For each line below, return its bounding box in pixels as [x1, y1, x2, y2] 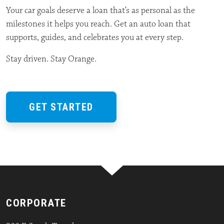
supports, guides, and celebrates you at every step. [6, 31, 185, 43]
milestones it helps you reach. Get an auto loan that [6, 18, 190, 29]
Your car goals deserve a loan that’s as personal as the [6, 4, 195, 16]
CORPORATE [6, 196, 66, 209]
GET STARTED [29, 100, 93, 113]
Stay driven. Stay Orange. [6, 53, 96, 64]
